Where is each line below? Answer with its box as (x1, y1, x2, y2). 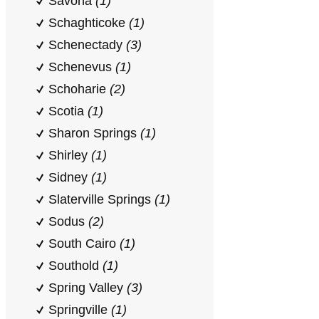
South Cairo (48, 236, 120, 251)
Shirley (48, 148, 91, 162)
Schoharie (48, 82, 110, 96)
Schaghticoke (48, 16, 129, 30)
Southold (48, 258, 103, 273)
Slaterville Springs (48, 192, 155, 206)
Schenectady (48, 38, 126, 52)
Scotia (48, 104, 88, 118)
